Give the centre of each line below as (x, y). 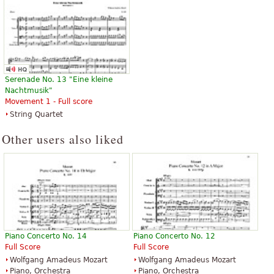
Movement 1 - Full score (49, 101)
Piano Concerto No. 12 (174, 236)
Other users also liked (63, 139)
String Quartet (36, 114)
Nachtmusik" (29, 90)
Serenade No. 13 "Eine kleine (59, 79)
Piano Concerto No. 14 (46, 236)
